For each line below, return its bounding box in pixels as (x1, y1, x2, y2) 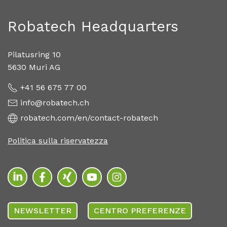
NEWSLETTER (14, 206, 71, 216)
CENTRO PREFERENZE (94, 206, 186, 216)
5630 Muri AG (8, 62, 60, 72)
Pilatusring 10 (8, 50, 61, 60)
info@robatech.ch (20, 98, 89, 108)
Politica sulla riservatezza (8, 136, 108, 146)
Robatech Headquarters (8, 18, 178, 35)
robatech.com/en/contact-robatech (20, 113, 158, 123)
